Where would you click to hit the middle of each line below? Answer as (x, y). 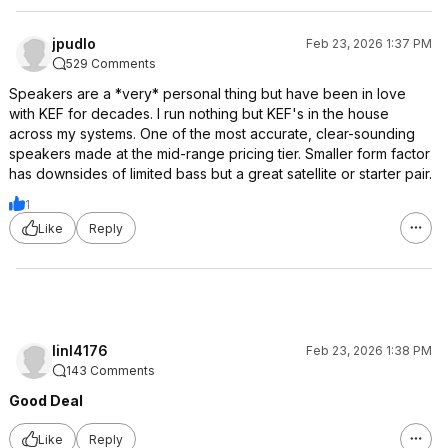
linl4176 (80, 350)
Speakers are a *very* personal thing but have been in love (207, 93)
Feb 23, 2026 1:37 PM (369, 43)
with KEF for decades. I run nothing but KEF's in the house (199, 113)
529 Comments (111, 63)
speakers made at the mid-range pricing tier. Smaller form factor (219, 153)
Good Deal (46, 400)
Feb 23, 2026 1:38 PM (369, 350)
